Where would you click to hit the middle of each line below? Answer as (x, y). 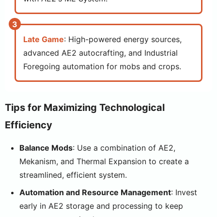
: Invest (184, 192)
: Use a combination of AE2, (124, 148)
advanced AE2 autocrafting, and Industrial (101, 53)
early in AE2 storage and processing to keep (101, 206)
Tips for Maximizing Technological (85, 108)
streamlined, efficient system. (73, 175)
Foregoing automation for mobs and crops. (102, 66)
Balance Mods (46, 148)
